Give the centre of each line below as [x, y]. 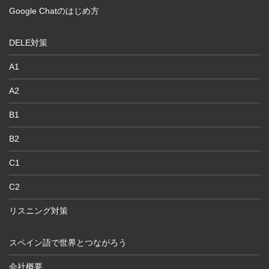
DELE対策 [28, 42]
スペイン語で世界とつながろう [68, 242]
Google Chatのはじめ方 [54, 11]
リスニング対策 [38, 210]
